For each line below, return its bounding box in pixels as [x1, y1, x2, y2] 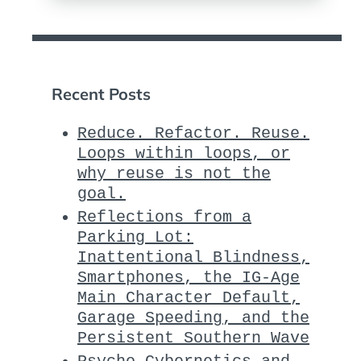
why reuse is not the [77, 164, 271, 183]
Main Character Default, [77, 288, 300, 307]
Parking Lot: [77, 227, 193, 247]
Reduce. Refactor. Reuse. [77, 123, 309, 143]
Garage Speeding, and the [77, 308, 309, 327]
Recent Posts [52, 83, 151, 104]
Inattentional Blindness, [77, 247, 309, 267]
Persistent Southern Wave [77, 328, 309, 347]
